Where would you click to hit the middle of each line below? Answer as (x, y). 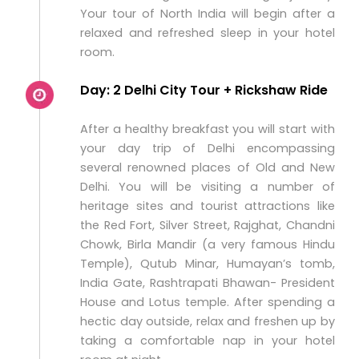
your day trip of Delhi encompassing (208, 148)
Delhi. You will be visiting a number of (208, 187)
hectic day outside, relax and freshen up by (208, 321)
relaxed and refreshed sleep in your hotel (208, 33)
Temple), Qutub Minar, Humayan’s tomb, (208, 264)
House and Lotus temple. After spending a (208, 302)
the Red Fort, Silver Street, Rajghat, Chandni (208, 225)
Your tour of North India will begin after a (208, 14)
